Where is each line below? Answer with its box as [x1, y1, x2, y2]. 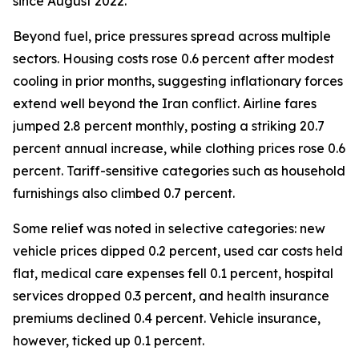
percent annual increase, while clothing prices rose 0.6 [13, 140, 345, 156]
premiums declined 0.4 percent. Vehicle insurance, [13, 310, 321, 326]
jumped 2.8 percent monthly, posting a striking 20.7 [13, 118, 325, 134]
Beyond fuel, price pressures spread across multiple [13, 28, 331, 44]
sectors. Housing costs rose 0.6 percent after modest [13, 50, 334, 67]
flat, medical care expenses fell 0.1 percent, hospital [13, 265, 333, 281]
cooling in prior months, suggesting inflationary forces [13, 73, 343, 89]
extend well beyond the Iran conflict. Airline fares [13, 95, 317, 111]
